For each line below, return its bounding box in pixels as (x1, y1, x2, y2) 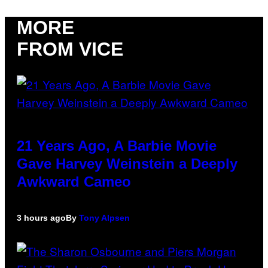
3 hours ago (17, 213, 66, 223)
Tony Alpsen (79, 213, 130, 223)
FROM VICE (17, 38, 123, 60)
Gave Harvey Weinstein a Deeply (17, 156, 237, 172)
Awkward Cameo (17, 173, 131, 190)
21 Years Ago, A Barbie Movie (17, 138, 217, 154)
